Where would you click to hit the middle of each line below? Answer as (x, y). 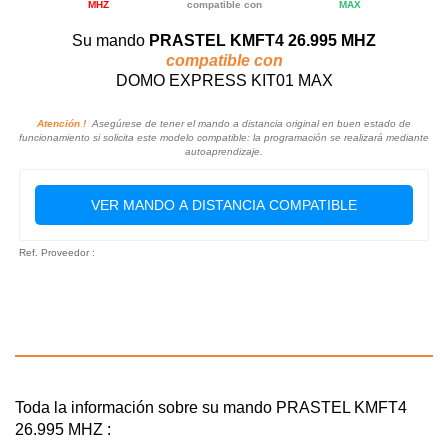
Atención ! (61, 123)
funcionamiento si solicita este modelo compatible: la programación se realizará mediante (224, 137)
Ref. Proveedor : (57, 252)
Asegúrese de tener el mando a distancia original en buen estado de (248, 123)
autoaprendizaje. (224, 151)
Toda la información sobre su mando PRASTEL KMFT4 (211, 407)
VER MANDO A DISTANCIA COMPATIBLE (224, 204)
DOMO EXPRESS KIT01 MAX (224, 80)
